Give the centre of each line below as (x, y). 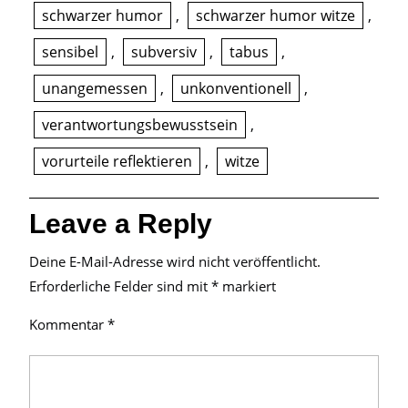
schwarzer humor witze (275, 15)
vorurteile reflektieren (117, 161)
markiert (247, 286)
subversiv (164, 52)
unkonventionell (236, 88)
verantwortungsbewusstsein (140, 125)
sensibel (70, 52)
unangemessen (95, 88)
